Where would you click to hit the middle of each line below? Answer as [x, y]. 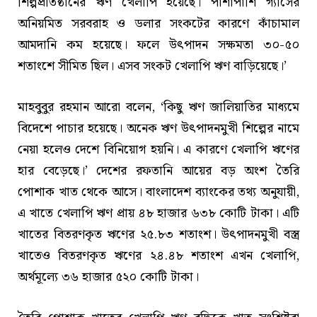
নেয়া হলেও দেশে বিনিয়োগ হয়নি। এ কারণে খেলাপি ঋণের [158, 150]
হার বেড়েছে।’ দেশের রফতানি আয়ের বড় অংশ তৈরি [158, 171]
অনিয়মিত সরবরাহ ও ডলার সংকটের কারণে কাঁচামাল [158, 24]
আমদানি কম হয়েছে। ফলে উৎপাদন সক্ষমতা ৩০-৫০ [158, 45]
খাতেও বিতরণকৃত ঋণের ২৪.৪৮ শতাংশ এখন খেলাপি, [158, 256]
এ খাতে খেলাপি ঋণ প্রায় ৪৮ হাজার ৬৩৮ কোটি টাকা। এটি [158, 214]
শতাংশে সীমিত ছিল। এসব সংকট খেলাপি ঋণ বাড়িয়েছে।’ [152, 67]
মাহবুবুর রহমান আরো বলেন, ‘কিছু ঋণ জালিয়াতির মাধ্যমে [158, 108]
